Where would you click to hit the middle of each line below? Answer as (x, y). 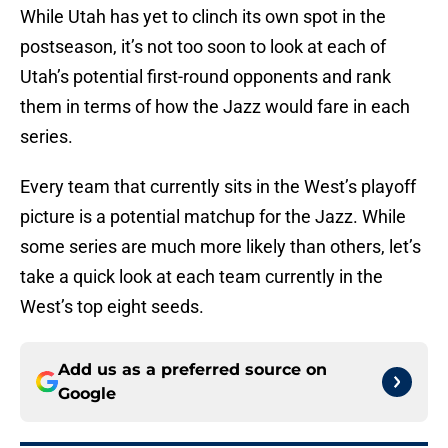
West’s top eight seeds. (112, 307)
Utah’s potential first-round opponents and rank (205, 77)
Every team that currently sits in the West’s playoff (218, 187)
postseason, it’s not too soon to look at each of (203, 47)
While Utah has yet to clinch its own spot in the (203, 17)
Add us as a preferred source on (192, 370)
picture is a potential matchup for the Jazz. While (213, 217)
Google (87, 394)
